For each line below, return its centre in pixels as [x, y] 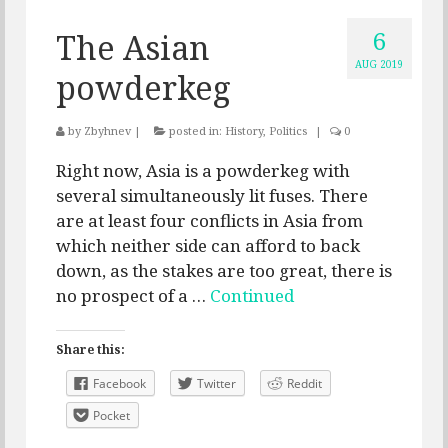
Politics [288, 131]
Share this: [90, 350]
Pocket [111, 416]
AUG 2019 [379, 64]
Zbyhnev [107, 131]
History [244, 131]
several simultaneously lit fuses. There [212, 196]
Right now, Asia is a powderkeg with [203, 171]
